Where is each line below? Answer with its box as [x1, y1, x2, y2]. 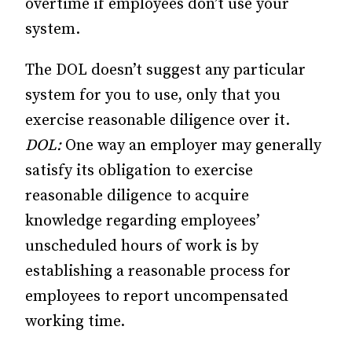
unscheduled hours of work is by [25, 236, 258, 257]
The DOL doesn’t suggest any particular [25, 60, 306, 81]
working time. [25, 312, 125, 332]
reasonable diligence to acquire [25, 186, 249, 207]
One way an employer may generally [65, 136, 321, 156]
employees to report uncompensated [25, 287, 288, 307]
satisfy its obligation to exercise [25, 161, 253, 181]
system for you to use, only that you [25, 86, 280, 106]
